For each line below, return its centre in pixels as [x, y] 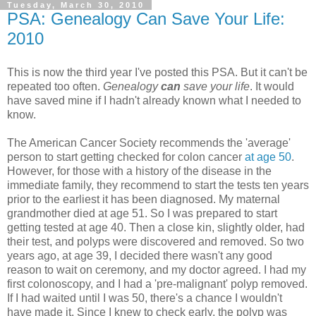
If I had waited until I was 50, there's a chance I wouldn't [145, 298]
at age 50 [267, 157]
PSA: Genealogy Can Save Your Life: [146, 19]
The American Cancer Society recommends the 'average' [149, 142]
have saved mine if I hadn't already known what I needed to [154, 100]
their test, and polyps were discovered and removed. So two [156, 241]
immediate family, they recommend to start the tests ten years [158, 185]
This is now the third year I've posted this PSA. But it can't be [157, 72]
